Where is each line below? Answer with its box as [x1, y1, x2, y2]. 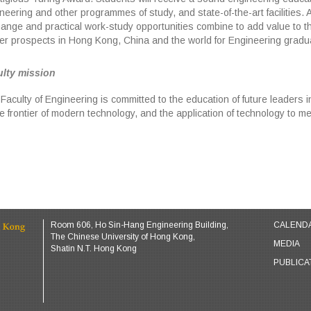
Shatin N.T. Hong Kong [51, 244, 137, 254]
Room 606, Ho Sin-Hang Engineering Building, [51, 220, 228, 230]
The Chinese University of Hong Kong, [51, 232, 195, 242]
